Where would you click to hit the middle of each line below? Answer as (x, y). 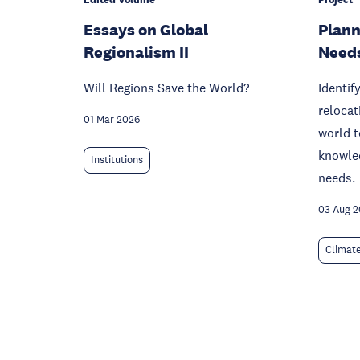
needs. (337, 178)
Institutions (117, 160)
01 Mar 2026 (112, 120)
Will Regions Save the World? (166, 88)
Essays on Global (146, 30)
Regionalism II (136, 52)
